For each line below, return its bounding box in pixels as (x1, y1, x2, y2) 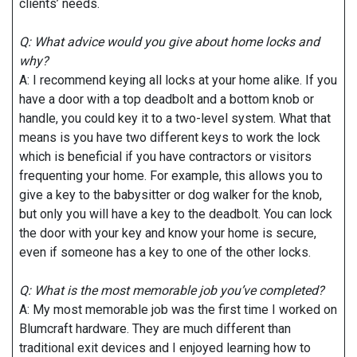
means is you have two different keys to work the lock (19, 130, 320, 145)
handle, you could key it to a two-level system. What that (19, 111, 331, 126)
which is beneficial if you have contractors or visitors (19, 149, 312, 164)
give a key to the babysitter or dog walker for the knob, (19, 187, 322, 202)
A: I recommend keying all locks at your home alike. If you (19, 73, 337, 88)
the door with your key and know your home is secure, (19, 226, 316, 241)
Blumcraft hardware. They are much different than (19, 321, 291, 336)
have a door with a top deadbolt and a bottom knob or (19, 92, 314, 107)
